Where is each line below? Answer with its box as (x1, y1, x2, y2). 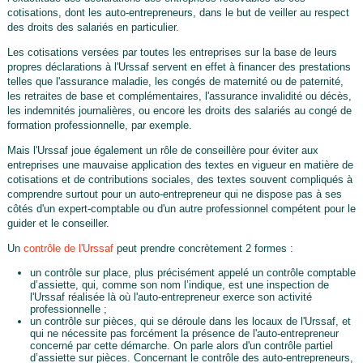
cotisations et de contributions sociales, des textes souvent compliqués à (6, 173, 352, 186)
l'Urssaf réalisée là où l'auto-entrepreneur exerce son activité (29, 290, 312, 303)
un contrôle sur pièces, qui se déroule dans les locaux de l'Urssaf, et (29, 314, 351, 327)
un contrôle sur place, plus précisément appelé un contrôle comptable (29, 266, 356, 279)
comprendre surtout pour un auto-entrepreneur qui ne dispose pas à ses (6, 187, 342, 200)
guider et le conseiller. (6, 216, 109, 229)
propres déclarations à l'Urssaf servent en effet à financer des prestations (6, 60, 351, 73)
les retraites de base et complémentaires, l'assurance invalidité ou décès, (6, 89, 352, 102)
